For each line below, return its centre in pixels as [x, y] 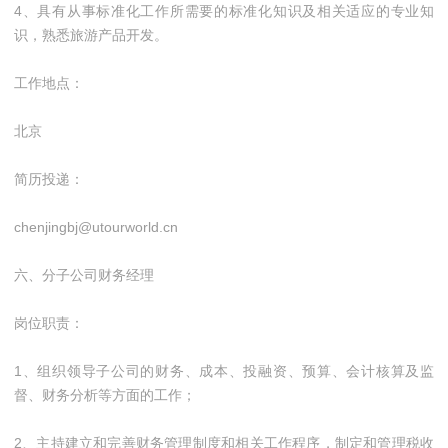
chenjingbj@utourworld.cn [96, 227]
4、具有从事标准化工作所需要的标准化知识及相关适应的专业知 [224, 11]
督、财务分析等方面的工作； [105, 395]
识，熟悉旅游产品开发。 [91, 35]
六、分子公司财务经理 [84, 275]
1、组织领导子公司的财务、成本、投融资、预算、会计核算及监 [224, 371]
